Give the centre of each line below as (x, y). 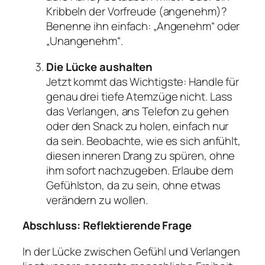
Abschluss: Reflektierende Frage (107, 226)
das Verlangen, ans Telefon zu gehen (138, 111)
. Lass (219, 96)
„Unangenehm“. (85, 41)
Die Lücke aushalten (100, 67)
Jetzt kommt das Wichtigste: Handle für (143, 81)
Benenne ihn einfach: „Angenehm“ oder (143, 26)
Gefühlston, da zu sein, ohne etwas (133, 185)
